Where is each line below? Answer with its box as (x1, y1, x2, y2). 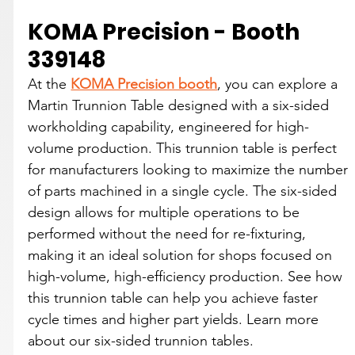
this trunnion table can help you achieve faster (28, 288, 323, 307)
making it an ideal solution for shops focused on (28, 246, 337, 264)
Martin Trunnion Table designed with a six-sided (28, 96, 334, 114)
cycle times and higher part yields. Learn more (28, 310, 323, 328)
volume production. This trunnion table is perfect (28, 139, 342, 157)
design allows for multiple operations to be (28, 203, 304, 221)
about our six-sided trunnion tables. (28, 331, 254, 349)
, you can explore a (217, 74, 342, 93)
